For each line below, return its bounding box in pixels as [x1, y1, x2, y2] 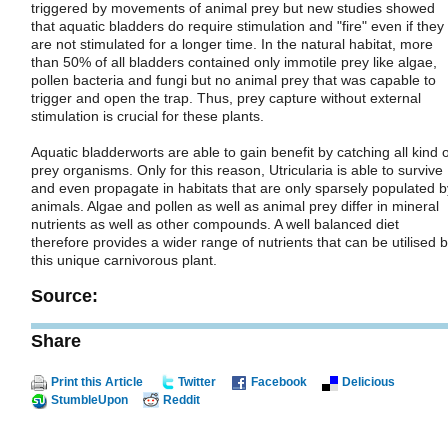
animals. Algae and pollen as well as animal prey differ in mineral [31, 197, 439, 214]
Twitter [178, 374, 216, 389]
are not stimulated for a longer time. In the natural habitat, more [31, 35, 433, 52]
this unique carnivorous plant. [31, 251, 217, 268]
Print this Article [51, 374, 143, 389]
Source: [31, 285, 98, 306]
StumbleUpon [51, 392, 128, 407]
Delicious [342, 374, 395, 389]
